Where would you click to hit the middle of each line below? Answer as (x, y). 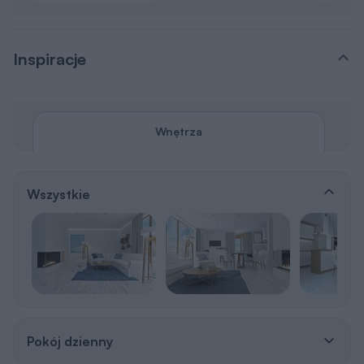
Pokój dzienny (70, 272)
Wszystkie (58, 125)
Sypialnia (54, 329)
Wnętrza (179, 63)
